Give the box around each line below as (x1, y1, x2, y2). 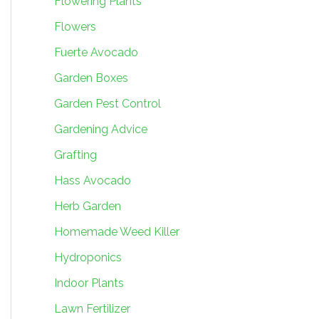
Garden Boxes (54, 70, 128, 85)
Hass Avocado (54, 173, 131, 187)
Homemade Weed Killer (54, 224, 179, 239)
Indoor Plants (54, 276, 124, 290)
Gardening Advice (54, 122, 147, 136)
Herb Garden (54, 199, 121, 213)
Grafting (54, 147, 97, 162)
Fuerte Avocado (54, 45, 138, 59)
